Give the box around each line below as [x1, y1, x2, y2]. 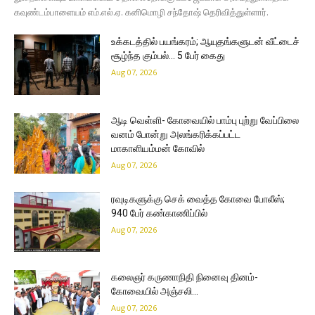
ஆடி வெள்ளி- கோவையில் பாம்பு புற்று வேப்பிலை [111, 114, 300, 126]
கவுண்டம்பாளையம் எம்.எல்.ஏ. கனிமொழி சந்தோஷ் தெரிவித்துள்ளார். [14, 6, 269, 19]
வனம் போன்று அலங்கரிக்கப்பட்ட [111, 128, 241, 140]
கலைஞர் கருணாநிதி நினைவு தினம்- [111, 271, 259, 283]
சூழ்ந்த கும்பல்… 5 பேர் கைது [111, 50, 226, 62]
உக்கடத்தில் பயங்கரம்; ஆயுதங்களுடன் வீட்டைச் [111, 36, 300, 48]
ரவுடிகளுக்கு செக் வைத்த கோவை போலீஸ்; [111, 193, 285, 205]
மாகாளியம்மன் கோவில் [111, 142, 205, 154]
